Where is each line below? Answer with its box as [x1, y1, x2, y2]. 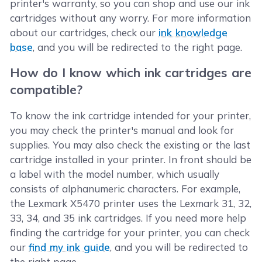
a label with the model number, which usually [10, 168, 220, 180]
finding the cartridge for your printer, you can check [10, 226, 250, 239]
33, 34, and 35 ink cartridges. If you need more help [10, 212, 247, 224]
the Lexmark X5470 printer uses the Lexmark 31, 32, [10, 197, 252, 209]
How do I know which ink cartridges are [10, 65, 252, 80]
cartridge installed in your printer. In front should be [10, 153, 252, 166]
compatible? [10, 82, 82, 97]
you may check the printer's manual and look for [10, 124, 235, 136]
